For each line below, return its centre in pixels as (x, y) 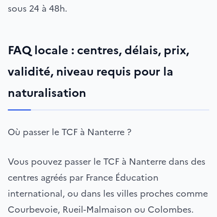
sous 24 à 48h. (38, 8)
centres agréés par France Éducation (83, 177)
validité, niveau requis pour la (91, 71)
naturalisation (47, 93)
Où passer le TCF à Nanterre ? (70, 132)
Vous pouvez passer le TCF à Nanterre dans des (107, 161)
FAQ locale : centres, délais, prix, (98, 50)
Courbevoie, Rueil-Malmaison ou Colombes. (101, 209)
